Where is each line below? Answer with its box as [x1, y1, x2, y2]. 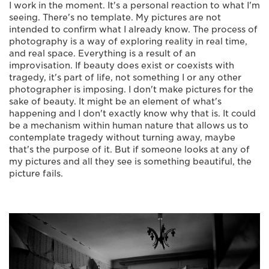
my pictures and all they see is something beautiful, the [9, 156, 252, 166]
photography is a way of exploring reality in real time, [9, 36, 247, 46]
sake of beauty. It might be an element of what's [9, 96, 222, 106]
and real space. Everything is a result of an [9, 48, 196, 58]
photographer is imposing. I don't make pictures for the [9, 84, 253, 94]
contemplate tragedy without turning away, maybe [9, 132, 235, 142]
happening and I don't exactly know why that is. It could [9, 108, 256, 118]
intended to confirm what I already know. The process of [9, 24, 258, 34]
